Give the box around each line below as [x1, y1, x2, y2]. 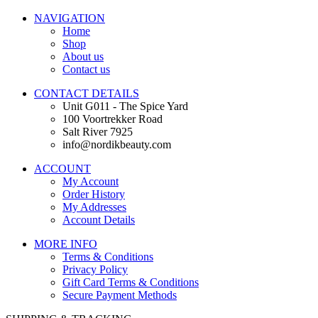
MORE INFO [34, 238, 97, 251]
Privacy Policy [62, 263, 128, 276]
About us [62, 50, 104, 63]
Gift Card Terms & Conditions [62, 276, 199, 289]
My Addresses [62, 201, 126, 214]
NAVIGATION [34, 12, 105, 25]
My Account [62, 175, 119, 188]
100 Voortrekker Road [62, 113, 163, 126]
